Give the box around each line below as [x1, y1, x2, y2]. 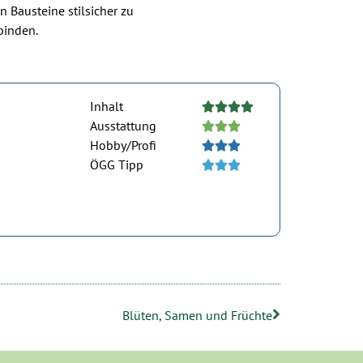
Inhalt [90, 98, 124, 115]
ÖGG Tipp [90, 156, 144, 173]
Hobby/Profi [90, 137, 157, 154]
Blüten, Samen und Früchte [122, 307, 272, 324]
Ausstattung [90, 117, 157, 135]
